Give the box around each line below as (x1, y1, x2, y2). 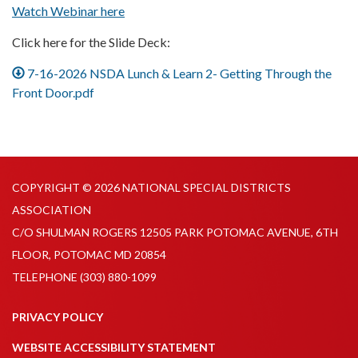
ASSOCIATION (12, 202, 91, 217)
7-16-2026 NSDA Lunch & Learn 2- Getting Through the (27, 65, 332, 81)
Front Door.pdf (12, 84, 94, 100)
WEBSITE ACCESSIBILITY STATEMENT (12, 340, 216, 354)
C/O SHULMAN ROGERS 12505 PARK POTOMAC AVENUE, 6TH (12, 225, 338, 239)
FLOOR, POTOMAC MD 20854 (12, 247, 166, 261)
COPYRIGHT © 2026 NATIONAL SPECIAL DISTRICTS (12, 180, 291, 194)
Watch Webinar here (12, 2, 125, 18)
